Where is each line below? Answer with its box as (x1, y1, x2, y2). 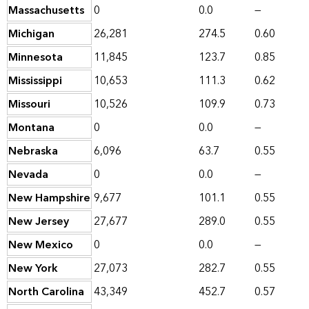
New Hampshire (8, 188, 90, 208)
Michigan (8, 24, 54, 44)
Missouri (8, 94, 50, 114)
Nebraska (8, 141, 58, 161)
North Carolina (8, 282, 84, 302)
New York (8, 259, 58, 279)
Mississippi (8, 71, 62, 91)
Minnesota (8, 48, 63, 68)
